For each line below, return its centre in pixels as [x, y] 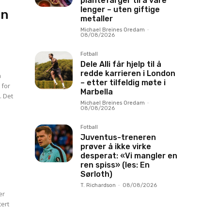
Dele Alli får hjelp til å [121, 64]
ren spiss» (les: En [115, 165]
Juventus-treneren [118, 137]
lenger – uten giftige [120, 9]
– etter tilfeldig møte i [123, 83]
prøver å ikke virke [116, 147]
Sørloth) [96, 174]
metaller [97, 19]
